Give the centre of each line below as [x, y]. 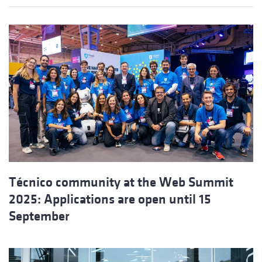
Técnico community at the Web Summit [121, 182]
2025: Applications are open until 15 [110, 199]
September [39, 216]
